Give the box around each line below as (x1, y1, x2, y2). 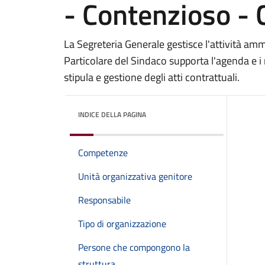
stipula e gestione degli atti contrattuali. (64, 69, 240, 85)
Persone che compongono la (78, 240, 190, 254)
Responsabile (78, 193, 131, 207)
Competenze (78, 146, 128, 160)
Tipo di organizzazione (78, 216, 166, 231)
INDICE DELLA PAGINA (78, 109, 146, 120)
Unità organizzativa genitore (78, 169, 192, 183)
